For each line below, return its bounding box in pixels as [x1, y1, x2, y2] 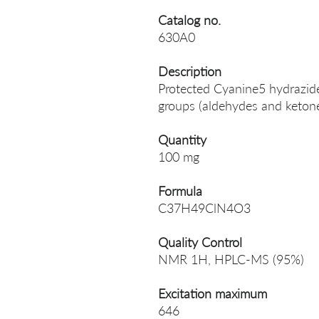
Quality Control [158, 234, 242, 250]
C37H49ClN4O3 [158, 200, 251, 216]
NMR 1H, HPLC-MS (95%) [158, 251, 304, 267]
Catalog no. [158, 12, 221, 28]
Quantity [158, 132, 206, 147]
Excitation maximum [158, 286, 267, 301]
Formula [158, 183, 202, 199]
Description [158, 63, 221, 79]
